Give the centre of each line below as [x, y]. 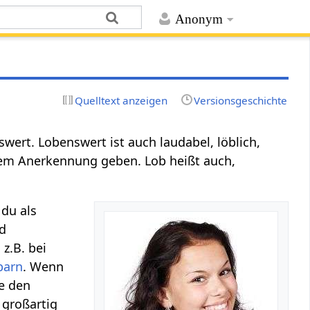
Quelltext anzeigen [121, 100]
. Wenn [44, 266]
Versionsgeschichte [240, 100]
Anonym [199, 19]
